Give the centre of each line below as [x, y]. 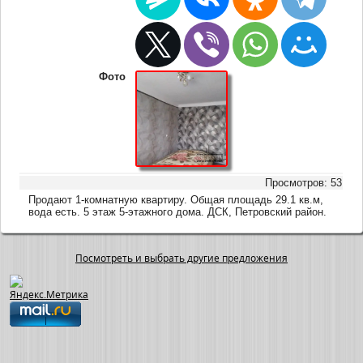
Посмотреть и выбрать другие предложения [181, 258]
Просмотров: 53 [304, 182]
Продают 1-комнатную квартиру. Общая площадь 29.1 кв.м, [176, 199]
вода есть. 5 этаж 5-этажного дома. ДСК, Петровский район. [178, 211]
